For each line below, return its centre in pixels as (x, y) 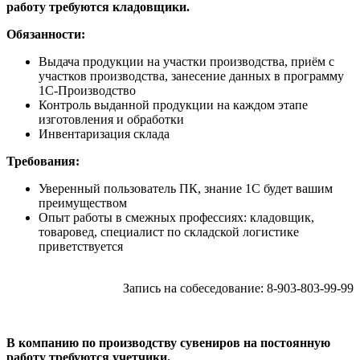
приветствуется (81, 246)
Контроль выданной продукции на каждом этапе (173, 104)
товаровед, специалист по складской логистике (169, 231)
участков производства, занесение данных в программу (191, 76)
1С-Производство (87, 90)
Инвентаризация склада (104, 133)
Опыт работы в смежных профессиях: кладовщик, (176, 217)
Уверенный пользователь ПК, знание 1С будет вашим (186, 188)
